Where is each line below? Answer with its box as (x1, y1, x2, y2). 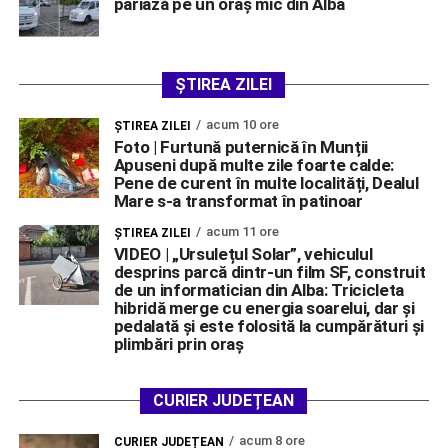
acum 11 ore (205, 224, 279, 240)
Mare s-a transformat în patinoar (113, 191, 363, 212)
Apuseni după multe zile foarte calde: (113, 155, 395, 176)
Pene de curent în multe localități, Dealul (113, 173, 419, 194)
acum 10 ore (205, 117, 279, 133)
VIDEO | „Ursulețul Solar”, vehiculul (113, 244, 373, 265)
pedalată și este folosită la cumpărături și (113, 316, 425, 337)
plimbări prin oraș (113, 334, 244, 355)
